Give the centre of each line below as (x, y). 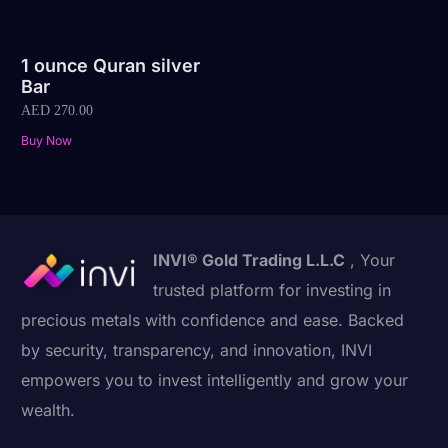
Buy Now (47, 141)
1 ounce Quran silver (111, 65)
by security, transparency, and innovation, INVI (197, 350)
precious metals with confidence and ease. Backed (213, 320)
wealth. (48, 410)
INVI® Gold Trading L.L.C (249, 260)
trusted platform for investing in (272, 290)
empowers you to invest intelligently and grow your (215, 380)
